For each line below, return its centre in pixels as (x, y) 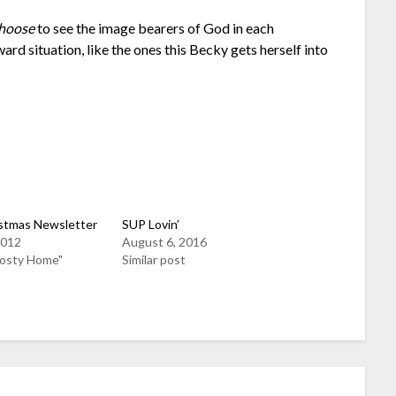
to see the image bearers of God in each (155, 27)
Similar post (154, 259)
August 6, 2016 (165, 241)
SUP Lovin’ (151, 224)
